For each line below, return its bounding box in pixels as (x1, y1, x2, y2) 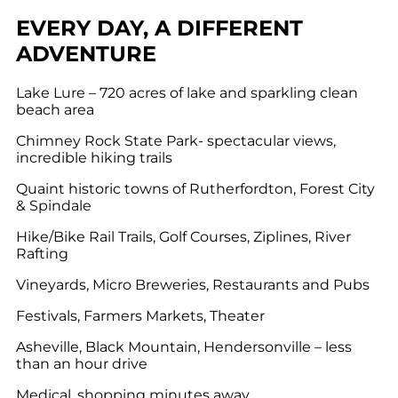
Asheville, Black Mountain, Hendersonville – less (16, 338, 352, 356)
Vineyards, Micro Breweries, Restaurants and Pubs (16, 276, 370, 294)
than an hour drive (16, 355, 147, 373)
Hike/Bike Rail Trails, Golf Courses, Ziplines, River (16, 228, 351, 246)
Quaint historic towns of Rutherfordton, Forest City (16, 180, 375, 198)
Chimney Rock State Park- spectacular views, (16, 132, 336, 150)
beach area (16, 101, 94, 119)
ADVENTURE (16, 41, 156, 68)
